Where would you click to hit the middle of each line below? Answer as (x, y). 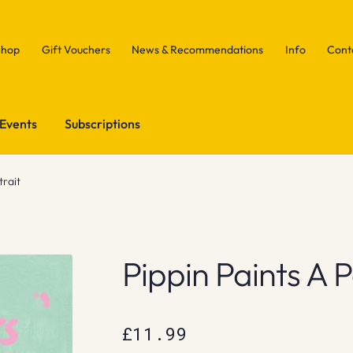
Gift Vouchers (76, 49)
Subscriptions (103, 123)
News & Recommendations (198, 49)
